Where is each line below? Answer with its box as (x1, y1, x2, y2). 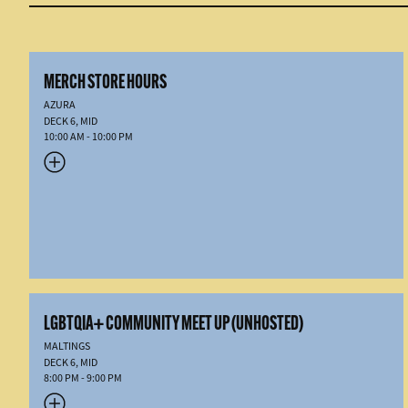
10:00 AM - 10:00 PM (44, 129, 133, 144)
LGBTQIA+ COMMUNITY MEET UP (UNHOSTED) (44, 310, 303, 335)
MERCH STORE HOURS (44, 68, 167, 94)
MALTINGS (44, 339, 90, 353)
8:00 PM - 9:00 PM (44, 371, 122, 385)
